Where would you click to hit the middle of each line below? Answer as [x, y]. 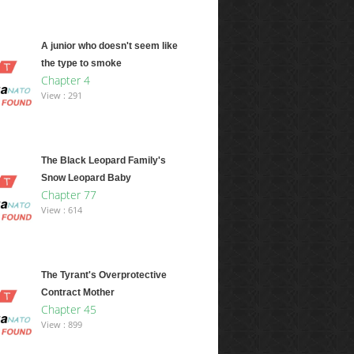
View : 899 [62, 325]
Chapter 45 [69, 310]
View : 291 [62, 96]
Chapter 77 [69, 195]
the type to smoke [82, 64]
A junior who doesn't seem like [110, 46]
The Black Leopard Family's [104, 161]
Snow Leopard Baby [87, 178]
